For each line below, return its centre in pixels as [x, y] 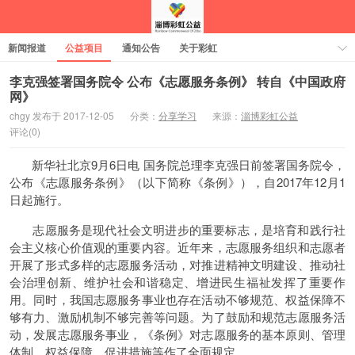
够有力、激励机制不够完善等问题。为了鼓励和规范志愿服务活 [177, 317]
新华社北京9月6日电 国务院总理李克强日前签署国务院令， [177, 164]
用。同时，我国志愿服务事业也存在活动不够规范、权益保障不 [177, 299]
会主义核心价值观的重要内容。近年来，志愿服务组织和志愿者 [177, 247]
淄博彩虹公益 [269, 115]
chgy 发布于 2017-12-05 [62, 115]
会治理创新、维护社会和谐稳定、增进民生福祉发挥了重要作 [177, 282]
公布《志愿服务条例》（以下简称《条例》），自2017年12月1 [177, 182]
